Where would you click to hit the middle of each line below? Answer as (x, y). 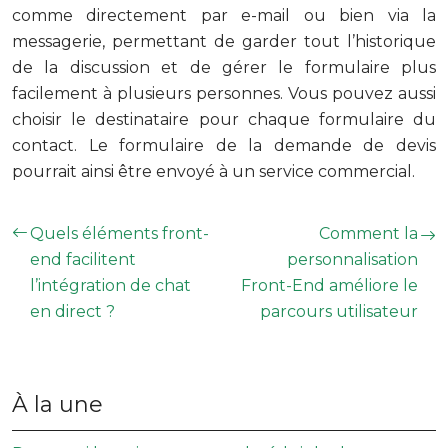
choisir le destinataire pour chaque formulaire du (224, 119)
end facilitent (83, 259)
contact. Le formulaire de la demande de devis (224, 145)
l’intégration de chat (110, 285)
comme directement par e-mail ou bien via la (224, 15)
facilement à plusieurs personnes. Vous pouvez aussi (224, 93)
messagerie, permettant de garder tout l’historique (224, 41)
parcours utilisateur (339, 311)
